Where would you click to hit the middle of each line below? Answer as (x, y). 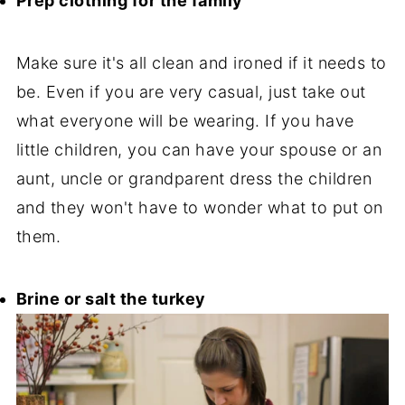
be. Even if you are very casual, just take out (191, 92)
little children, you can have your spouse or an (199, 150)
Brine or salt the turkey (111, 299)
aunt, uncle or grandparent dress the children (194, 179)
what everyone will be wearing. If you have (185, 121)
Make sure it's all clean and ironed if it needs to (201, 63)
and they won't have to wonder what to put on (199, 208)
